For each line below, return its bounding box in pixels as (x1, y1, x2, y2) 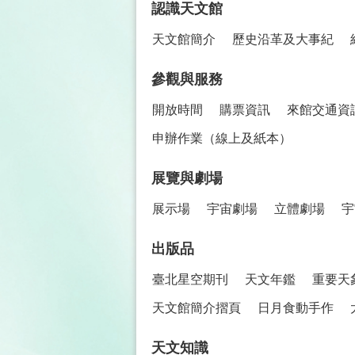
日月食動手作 (258, 300, 334, 315)
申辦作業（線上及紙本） (152, 131, 292, 145)
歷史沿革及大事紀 (232, 32, 334, 46)
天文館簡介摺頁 (152, 300, 241, 315)
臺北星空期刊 (152, 272, 228, 286)
